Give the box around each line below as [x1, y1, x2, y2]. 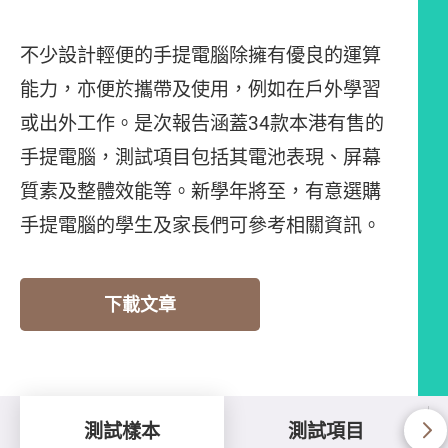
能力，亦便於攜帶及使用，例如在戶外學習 [20, 76, 381, 103]
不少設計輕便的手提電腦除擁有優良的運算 [20, 42, 381, 69]
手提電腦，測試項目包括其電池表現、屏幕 [20, 144, 381, 171]
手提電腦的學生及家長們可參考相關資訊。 [20, 212, 381, 239]
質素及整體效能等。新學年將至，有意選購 [20, 178, 381, 205]
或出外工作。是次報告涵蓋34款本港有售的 [20, 110, 384, 137]
